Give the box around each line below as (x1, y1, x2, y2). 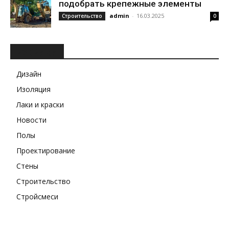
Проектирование (16, 146, 75, 156)
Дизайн (16, 69, 41, 79)
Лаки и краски (16, 100, 64, 110)
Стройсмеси (16, 192, 58, 202)
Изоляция (16, 84, 51, 95)
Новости (16, 115, 47, 125)
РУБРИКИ (16, 47, 58, 58)
